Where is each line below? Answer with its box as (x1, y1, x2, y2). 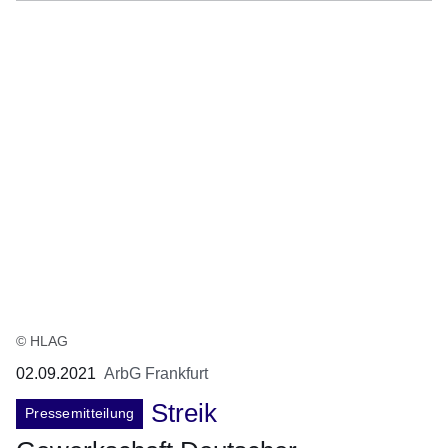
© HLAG (16, 333, 68, 350)
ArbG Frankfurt (104, 365, 208, 383)
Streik (151, 398, 218, 429)
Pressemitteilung (25, 405, 135, 422)
